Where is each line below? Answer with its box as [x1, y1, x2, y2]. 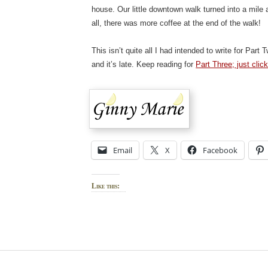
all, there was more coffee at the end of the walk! [92, 19, 261, 28]
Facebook [203, 144, 238, 156]
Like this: [92, 181, 120, 190]
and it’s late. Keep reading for [92, 60, 196, 69]
